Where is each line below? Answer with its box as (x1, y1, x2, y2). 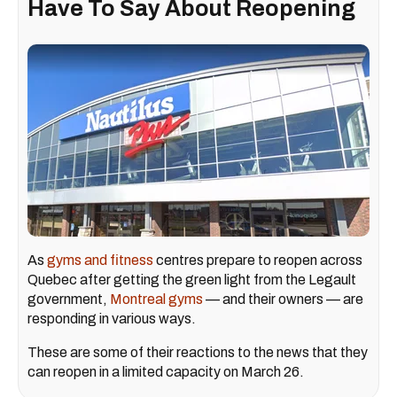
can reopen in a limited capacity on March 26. (27, 364, 307, 380)
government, (27, 292, 110, 307)
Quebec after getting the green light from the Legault (27, 272, 356, 288)
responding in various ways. (27, 311, 201, 327)
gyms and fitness (47, 253, 156, 269)
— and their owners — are (206, 292, 363, 307)
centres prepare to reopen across (156, 253, 362, 269)
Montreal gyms (110, 292, 206, 307)
